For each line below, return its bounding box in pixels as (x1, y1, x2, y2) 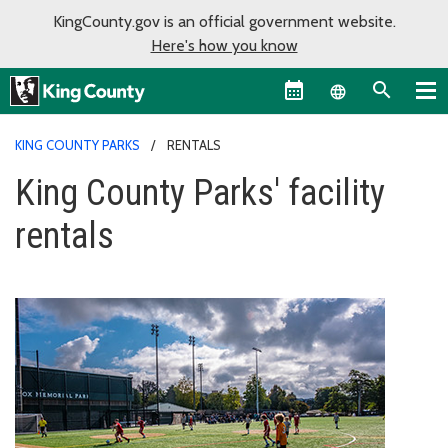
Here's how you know (150, 36, 298, 55)
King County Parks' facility (15, 171, 385, 214)
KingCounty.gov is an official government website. (52, 12, 396, 31)
